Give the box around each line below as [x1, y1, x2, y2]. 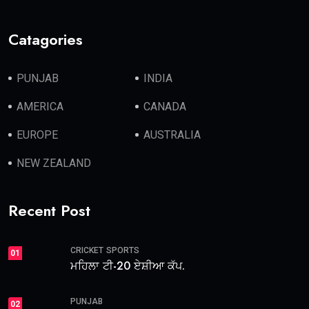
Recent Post [8, 199, 90, 221]
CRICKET [70, 246, 103, 255]
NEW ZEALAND [17, 157, 91, 170]
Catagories [8, 28, 83, 50]
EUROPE [17, 128, 58, 141]
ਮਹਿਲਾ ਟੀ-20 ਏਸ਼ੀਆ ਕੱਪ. [70, 258, 185, 274]
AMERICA [17, 100, 63, 113]
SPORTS [106, 246, 139, 255]
